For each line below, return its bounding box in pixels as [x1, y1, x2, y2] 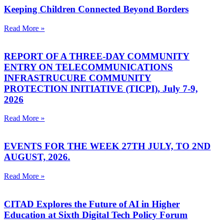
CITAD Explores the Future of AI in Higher [4, 198, 180, 209]
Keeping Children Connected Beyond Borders [4, 4, 189, 15]
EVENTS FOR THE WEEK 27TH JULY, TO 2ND [4, 141, 211, 152]
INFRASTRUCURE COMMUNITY [4, 72, 151, 83]
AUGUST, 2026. [4, 152, 70, 163]
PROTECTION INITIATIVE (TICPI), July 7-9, [4, 83, 198, 94]
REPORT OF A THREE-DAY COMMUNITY [4, 51, 190, 61]
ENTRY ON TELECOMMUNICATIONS [4, 61, 173, 72]
